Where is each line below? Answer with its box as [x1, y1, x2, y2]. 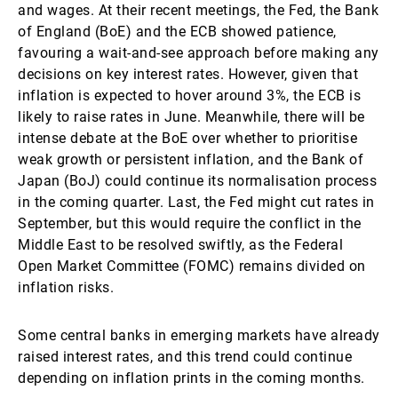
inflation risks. [18, 279, 114, 296]
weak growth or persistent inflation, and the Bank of [18, 151, 363, 168]
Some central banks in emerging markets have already [18, 327, 380, 344]
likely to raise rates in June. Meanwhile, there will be [18, 108, 365, 125]
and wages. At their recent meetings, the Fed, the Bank [18, 2, 378, 19]
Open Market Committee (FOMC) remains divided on [18, 258, 366, 275]
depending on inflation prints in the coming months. [18, 370, 365, 386]
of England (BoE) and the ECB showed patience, [18, 23, 337, 40]
